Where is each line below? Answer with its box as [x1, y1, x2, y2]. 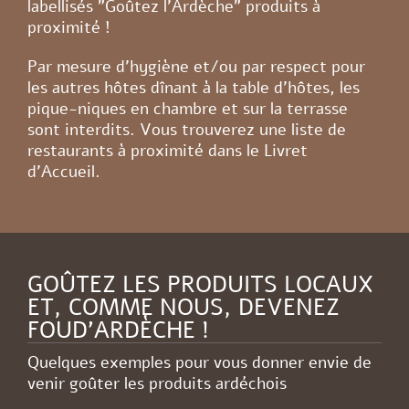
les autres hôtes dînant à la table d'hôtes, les [26, 76, 360, 99]
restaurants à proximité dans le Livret [26, 139, 308, 162]
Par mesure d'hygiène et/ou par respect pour [26, 55, 365, 78]
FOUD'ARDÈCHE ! [26, 314, 209, 346]
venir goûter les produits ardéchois [26, 372, 287, 394]
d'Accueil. [26, 160, 100, 183]
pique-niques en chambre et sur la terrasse [26, 97, 348, 120]
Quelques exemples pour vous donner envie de [26, 351, 372, 373]
